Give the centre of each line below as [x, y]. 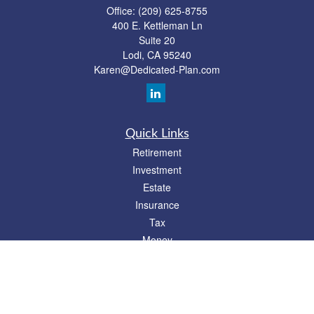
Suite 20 [157, 40]
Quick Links [157, 134]
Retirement [157, 152]
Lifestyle [157, 257]
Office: [122, 11]
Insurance [157, 205]
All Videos [157, 292]
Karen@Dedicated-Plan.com [157, 69]
